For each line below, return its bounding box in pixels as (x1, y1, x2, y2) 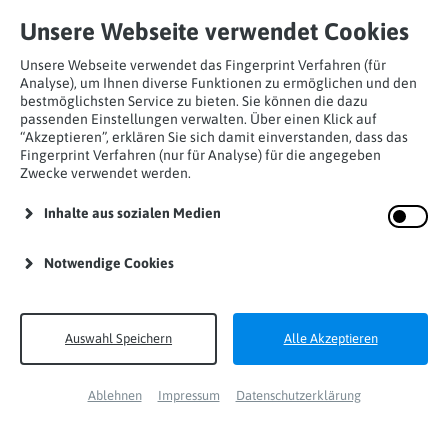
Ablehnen (87, 388, 142, 403)
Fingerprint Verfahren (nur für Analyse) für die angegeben (20, 147, 381, 163)
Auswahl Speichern (65, 331, 173, 346)
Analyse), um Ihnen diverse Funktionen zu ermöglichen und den (20, 75, 417, 91)
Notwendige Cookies (44, 255, 174, 271)
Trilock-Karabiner (47, 177, 160, 194)
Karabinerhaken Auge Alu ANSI (200, 177, 402, 194)
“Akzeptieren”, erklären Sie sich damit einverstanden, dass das (20, 129, 408, 145)
